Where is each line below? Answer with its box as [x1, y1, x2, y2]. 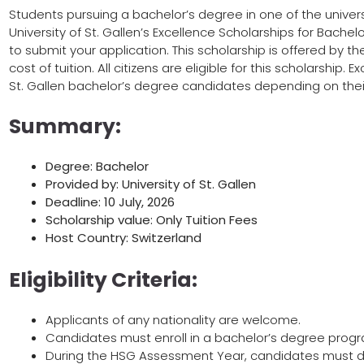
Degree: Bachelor [45, 157, 149, 175]
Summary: [9, 111, 121, 141]
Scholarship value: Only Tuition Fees [45, 210, 258, 228]
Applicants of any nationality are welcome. [45, 311, 301, 329]
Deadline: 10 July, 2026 [45, 193, 175, 210]
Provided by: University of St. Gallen [45, 175, 256, 193]
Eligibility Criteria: [9, 266, 197, 295]
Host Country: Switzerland [45, 228, 201, 246]
